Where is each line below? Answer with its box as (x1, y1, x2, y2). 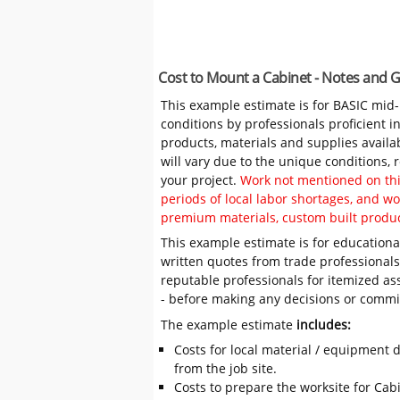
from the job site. (173, 359, 277, 377)
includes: (296, 315, 352, 333)
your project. (161, 171, 241, 189)
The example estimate (161, 315, 297, 333)
